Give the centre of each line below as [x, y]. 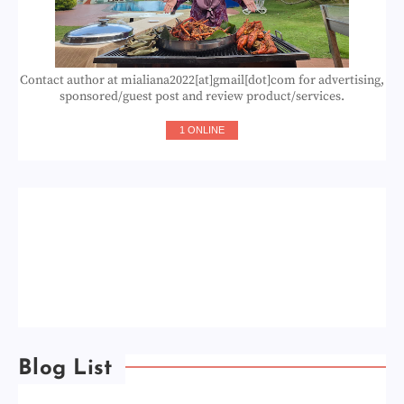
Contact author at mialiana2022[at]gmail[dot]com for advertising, [202, 80]
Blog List [65, 368]
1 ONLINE [202, 129]
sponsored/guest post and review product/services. [202, 96]
